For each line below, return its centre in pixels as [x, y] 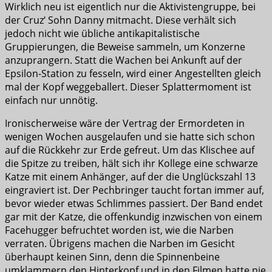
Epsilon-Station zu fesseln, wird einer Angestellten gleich [133, 74]
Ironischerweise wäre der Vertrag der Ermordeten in [125, 124]
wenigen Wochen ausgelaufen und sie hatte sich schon [130, 137]
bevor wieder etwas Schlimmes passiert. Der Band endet [134, 204]
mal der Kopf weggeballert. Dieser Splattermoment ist [128, 87]
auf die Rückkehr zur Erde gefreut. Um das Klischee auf [130, 150]
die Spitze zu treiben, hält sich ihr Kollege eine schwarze [131, 164]
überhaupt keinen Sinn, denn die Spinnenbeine [112, 257]
